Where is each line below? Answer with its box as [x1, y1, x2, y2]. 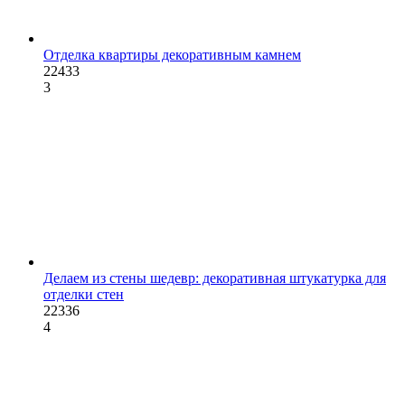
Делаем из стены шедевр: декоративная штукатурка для [43, 270, 386, 287]
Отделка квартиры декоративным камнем [43, 47, 301, 63]
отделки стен [43, 287, 124, 303]
